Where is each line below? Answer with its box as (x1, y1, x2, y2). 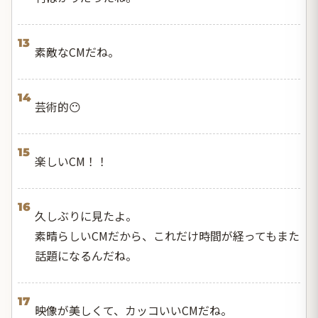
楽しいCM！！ (35, 152, 108, 170)
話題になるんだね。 (35, 246, 137, 264)
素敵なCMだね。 (35, 43, 119, 60)
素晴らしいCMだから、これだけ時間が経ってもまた (35, 226, 300, 244)
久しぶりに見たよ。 (35, 207, 137, 224)
